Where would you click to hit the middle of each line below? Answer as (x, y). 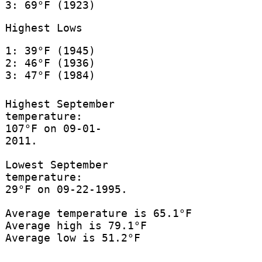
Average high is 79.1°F (76, 226)
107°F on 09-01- (53, 129)
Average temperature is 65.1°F (98, 213)
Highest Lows (44, 27)
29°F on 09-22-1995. (66, 189)
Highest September (60, 104)
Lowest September (56, 165)
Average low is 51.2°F (73, 238)
